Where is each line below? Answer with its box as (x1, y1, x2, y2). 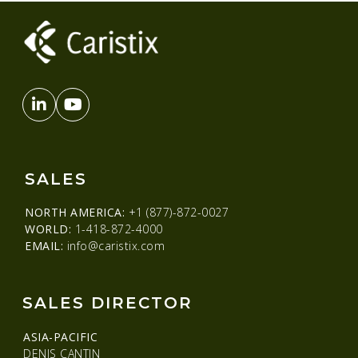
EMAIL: (25, 238, 63, 254)
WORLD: (25, 221, 71, 237)
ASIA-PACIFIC (23, 329, 97, 345)
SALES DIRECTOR (22, 293, 193, 313)
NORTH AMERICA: (25, 205, 125, 221)
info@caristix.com (63, 238, 165, 254)
